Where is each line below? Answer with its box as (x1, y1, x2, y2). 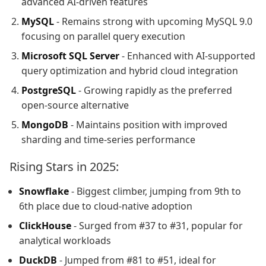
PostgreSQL (21, 83, 76, 97)
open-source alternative (21, 98, 129, 112)
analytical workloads (19, 233, 111, 247)
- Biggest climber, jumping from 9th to (69, 184, 241, 198)
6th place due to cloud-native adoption (19, 199, 192, 213)
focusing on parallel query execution (21, 29, 185, 43)
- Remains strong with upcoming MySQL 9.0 (54, 14, 252, 28)
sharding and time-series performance (21, 132, 195, 146)
